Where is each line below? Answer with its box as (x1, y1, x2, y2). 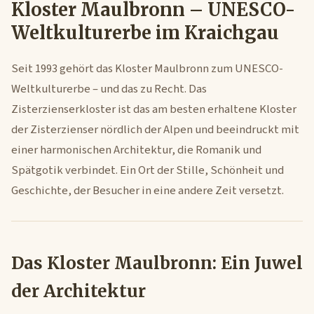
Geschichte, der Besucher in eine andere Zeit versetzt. (11, 182, 284, 199)
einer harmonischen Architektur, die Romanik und (11, 142, 261, 158)
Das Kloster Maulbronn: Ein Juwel (11, 252, 303, 274)
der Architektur (11, 280, 146, 302)
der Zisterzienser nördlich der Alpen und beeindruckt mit (11, 121, 299, 138)
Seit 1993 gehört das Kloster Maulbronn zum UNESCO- (11, 60, 283, 77)
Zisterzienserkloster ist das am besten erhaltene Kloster (11, 101, 296, 118)
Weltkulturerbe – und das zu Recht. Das (11, 81, 207, 97)
